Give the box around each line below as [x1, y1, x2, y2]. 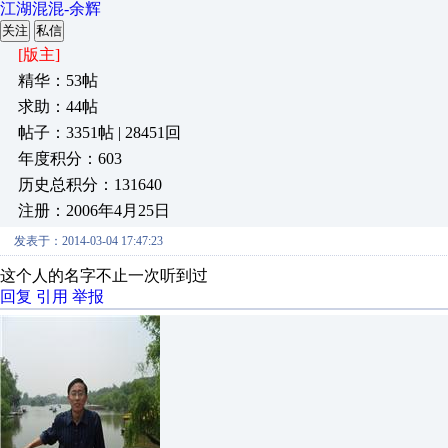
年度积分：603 [18, 150, 122, 167]
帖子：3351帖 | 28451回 [18, 124, 181, 141]
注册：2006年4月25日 [18, 202, 170, 219]
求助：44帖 [18, 98, 98, 115]
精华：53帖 [18, 72, 98, 89]
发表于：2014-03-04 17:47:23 [14, 234, 163, 248]
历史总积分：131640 [18, 176, 162, 193]
